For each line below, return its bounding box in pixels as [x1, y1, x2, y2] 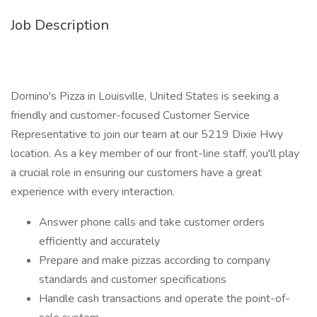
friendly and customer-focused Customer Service [11, 108, 250, 123]
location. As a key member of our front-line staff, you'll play [11, 146, 299, 161]
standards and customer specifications [39, 272, 226, 287]
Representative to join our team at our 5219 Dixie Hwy [11, 127, 283, 142]
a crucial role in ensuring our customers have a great [11, 165, 262, 180]
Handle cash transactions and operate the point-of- [39, 291, 290, 306]
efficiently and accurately [39, 234, 160, 249]
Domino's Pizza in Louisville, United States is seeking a [11, 88, 279, 104]
